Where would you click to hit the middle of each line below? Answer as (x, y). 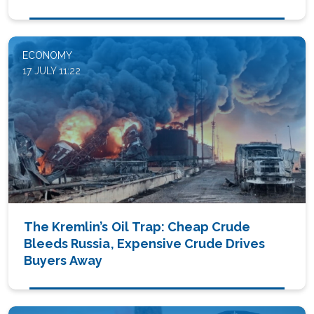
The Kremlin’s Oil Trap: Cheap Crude (137, 227)
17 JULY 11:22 (52, 70)
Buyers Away (63, 261)
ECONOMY (47, 55)
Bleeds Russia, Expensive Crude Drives (145, 244)
